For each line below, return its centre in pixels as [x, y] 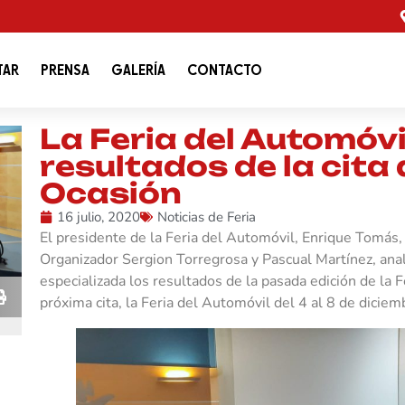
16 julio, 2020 [98, 217]
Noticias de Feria [206, 217]
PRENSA [65, 70]
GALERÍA [138, 70]
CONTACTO [224, 70]
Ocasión [110, 193]
